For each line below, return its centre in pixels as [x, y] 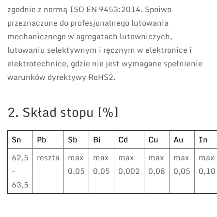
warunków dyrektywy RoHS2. [62, 77]
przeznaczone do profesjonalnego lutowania [88, 23]
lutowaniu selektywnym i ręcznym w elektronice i [100, 50]
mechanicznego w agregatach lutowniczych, [90, 37]
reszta [48, 158]
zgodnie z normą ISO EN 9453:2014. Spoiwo [89, 9]
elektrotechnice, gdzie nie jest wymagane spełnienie [105, 64]
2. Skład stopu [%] [63, 112]
